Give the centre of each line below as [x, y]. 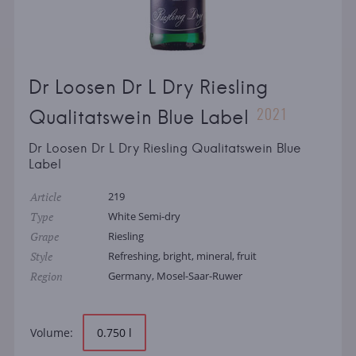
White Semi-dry [144, 217]
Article [45, 197]
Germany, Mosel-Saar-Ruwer [175, 276]
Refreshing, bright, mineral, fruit [182, 256]
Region [46, 277]
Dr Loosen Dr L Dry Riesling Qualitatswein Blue [164, 148]
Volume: [51, 333]
